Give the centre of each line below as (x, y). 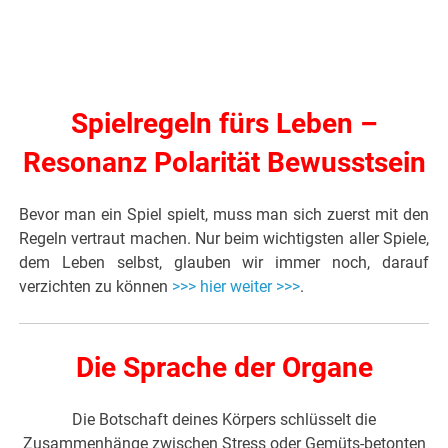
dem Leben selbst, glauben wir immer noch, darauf (224, 263)
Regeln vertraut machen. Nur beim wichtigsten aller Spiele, (224, 239)
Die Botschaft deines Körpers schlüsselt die (224, 420)
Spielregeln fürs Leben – (224, 124)
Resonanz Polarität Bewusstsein (224, 163)
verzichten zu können (96, 287)
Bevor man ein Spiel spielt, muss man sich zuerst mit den (224, 215)
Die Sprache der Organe (224, 368)
